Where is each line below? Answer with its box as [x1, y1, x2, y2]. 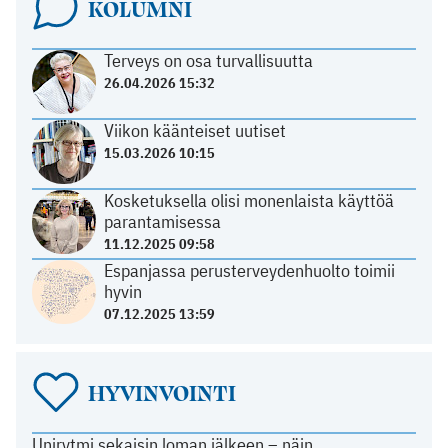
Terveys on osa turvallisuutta [103, 49, 313, 73]
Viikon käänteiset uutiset [103, 119, 286, 143]
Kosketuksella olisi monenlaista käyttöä [103, 189, 394, 213]
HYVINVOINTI [87, 376, 236, 409]
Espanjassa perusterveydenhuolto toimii [103, 259, 395, 283]
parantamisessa [103, 210, 221, 234]
